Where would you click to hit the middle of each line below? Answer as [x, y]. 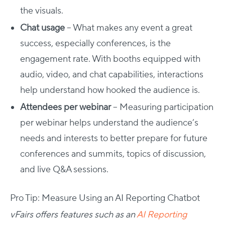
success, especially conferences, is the [95, 43]
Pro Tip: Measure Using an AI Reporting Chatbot [105, 198]
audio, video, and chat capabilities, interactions [112, 74]
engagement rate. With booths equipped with [110, 59]
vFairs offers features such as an [73, 214]
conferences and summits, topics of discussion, [113, 154]
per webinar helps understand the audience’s [109, 123]
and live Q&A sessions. [64, 169]
